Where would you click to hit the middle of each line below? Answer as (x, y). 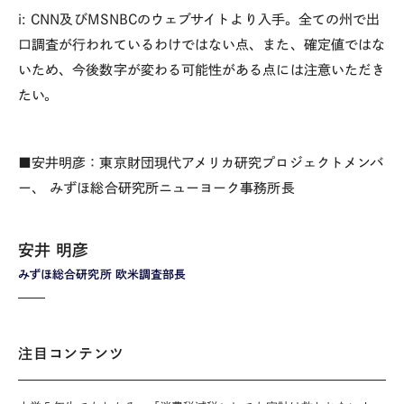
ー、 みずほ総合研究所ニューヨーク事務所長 (156, 188)
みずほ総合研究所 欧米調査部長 (102, 274)
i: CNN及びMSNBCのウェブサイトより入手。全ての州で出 (199, 19)
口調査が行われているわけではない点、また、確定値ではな (202, 44)
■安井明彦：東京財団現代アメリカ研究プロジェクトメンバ (201, 162)
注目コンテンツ (71, 354)
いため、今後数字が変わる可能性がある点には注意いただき (202, 69)
